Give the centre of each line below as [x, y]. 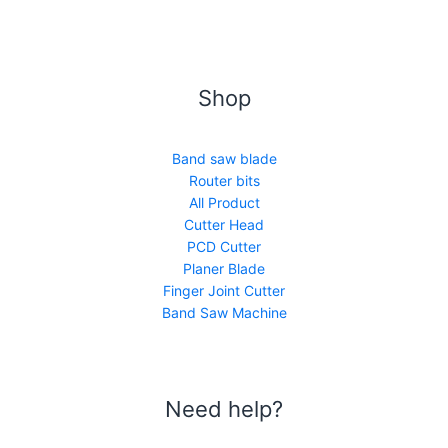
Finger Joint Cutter [224, 290]
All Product [224, 202]
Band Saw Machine [224, 312]
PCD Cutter [224, 246]
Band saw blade [224, 158]
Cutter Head [224, 224]
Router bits [224, 180]
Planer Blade [224, 268]
